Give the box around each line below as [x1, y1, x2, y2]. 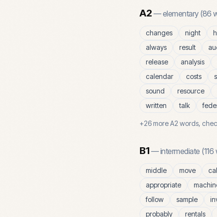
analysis [181, 58, 204, 66]
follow [146, 195, 164, 203]
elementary [162, 9, 199, 18]
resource [177, 87, 204, 95]
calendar [146, 72, 173, 80]
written [146, 101, 167, 109]
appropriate [146, 181, 181, 189]
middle [146, 166, 167, 174]
